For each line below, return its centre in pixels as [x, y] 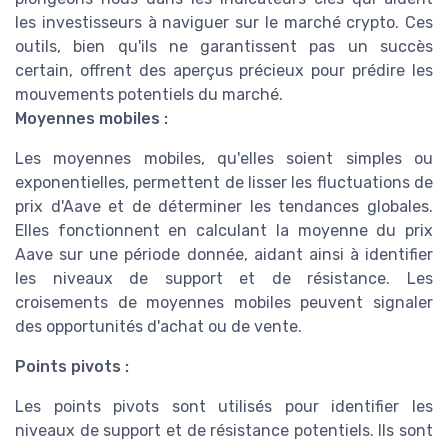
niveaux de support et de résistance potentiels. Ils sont [224, 431]
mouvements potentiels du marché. [149, 95]
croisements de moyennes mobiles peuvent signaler [224, 303]
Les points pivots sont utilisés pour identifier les [224, 407]
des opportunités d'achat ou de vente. [158, 327]
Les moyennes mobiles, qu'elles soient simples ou [224, 159]
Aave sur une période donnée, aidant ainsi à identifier [224, 255]
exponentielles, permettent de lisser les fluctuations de [224, 183]
